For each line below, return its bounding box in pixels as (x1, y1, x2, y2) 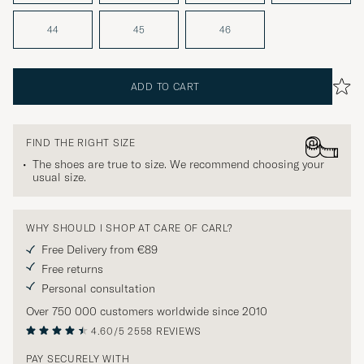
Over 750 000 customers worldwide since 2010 (26, 304, 267, 319)
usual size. (32, 170, 86, 185)
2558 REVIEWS (128, 325, 201, 338)
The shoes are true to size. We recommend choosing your (32, 157, 324, 172)
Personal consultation (41, 281, 155, 297)
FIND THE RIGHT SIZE (26, 136, 136, 149)
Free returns (41, 262, 103, 277)
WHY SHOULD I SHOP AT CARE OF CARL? (26, 222, 233, 235)
